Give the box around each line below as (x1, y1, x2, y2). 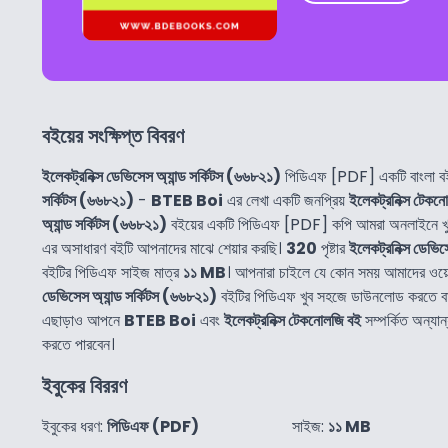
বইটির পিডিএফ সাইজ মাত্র (42, 260, 183, 284)
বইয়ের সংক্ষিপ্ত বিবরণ (42, 121, 184, 150)
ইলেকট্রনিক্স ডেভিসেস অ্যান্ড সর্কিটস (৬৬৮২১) (42, 164, 281, 188)
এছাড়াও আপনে (42, 308, 124, 332)
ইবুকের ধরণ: (42, 414, 107, 438)
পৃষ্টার (317, 236, 349, 260)
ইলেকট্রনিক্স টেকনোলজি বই (224, 308, 361, 332)
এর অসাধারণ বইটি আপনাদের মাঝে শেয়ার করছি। (42, 236, 286, 260)
